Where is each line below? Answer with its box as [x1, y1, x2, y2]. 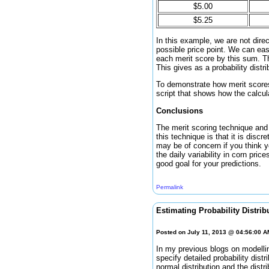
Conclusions [156, 106, 203, 115]
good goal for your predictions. [156, 159, 261, 168]
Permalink [156, 183, 183, 190]
